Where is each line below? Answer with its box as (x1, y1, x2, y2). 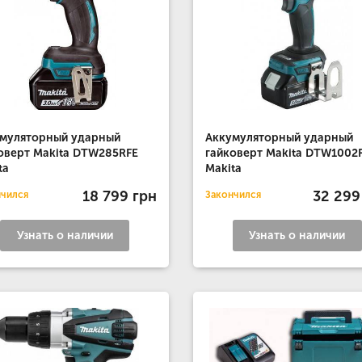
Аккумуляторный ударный (204, 131, 353, 145)
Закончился (204, 189, 261, 200)
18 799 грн (82, 187, 157, 205)
